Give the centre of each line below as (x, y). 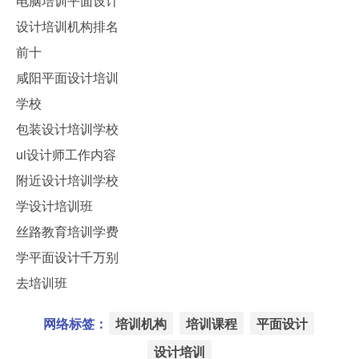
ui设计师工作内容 (66, 155)
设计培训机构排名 (67, 26)
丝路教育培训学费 (67, 232)
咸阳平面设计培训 (67, 78)
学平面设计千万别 (67, 257)
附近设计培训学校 (67, 180)
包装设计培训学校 (67, 129)
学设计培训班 (54, 206)
